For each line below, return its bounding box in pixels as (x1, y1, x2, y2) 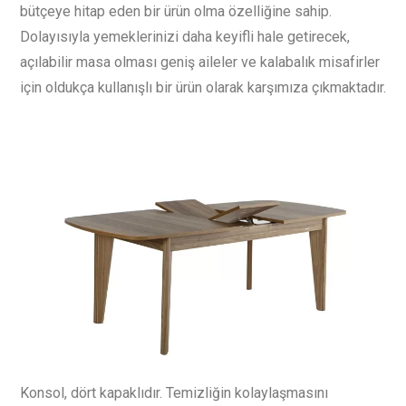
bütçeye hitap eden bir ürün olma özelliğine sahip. (20, 2, 332, 20)
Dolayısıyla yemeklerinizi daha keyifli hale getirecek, (20, 27, 350, 45)
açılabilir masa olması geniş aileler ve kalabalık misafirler (20, 53, 380, 71)
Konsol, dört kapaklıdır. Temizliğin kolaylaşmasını (20, 383, 328, 401)
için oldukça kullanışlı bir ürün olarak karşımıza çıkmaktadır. (20, 78, 386, 96)
